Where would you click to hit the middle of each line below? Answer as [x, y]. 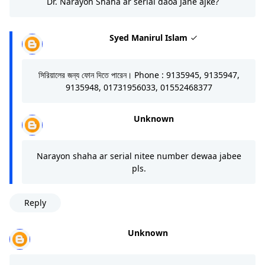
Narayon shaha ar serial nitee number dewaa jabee [139, 156]
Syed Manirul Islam [150, 37]
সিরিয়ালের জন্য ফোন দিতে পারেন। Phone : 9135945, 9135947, [139, 75]
